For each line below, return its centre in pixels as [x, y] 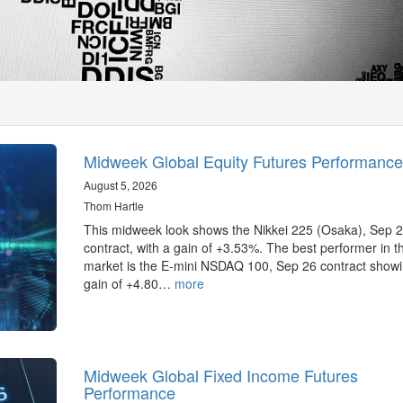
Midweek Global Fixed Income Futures [220, 375]
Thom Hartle [113, 206]
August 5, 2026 [120, 185]
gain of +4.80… [129, 283]
